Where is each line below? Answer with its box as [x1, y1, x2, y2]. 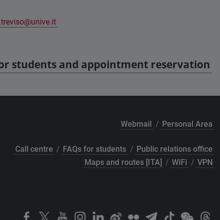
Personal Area [162, 119, 213, 129]
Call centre [15, 144, 54, 154]
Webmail [121, 119, 152, 129]
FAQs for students [63, 144, 127, 154]
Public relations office [136, 144, 213, 154]
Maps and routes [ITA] [84, 158, 163, 167]
